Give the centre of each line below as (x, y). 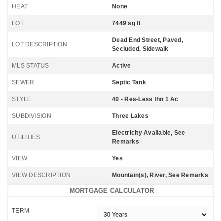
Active (122, 66)
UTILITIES (26, 137)
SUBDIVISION (32, 116)
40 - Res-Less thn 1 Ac (145, 99)
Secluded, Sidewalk (140, 49)
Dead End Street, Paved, (147, 40)
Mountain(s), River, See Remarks (160, 175)
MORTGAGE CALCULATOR (112, 191)
